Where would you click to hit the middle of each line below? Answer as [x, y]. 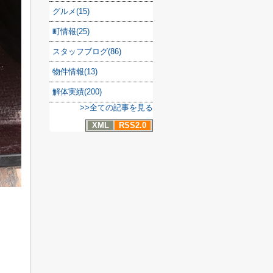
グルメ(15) [71, 11]
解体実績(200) [77, 92]
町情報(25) [71, 31]
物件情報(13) [75, 72]
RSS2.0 [133, 125]
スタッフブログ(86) [87, 51]
